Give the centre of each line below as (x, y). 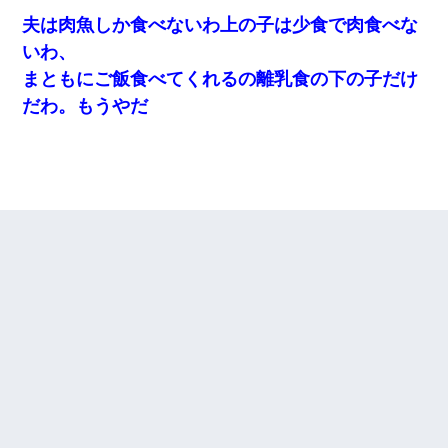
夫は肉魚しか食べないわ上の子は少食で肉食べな (220, 24)
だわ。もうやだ (85, 105)
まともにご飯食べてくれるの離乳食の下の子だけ (220, 78)
